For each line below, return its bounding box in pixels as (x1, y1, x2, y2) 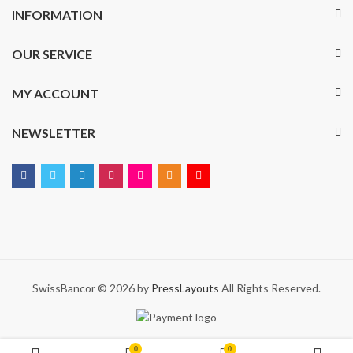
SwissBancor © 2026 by (32, 281, 151, 295)
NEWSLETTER (12, 125, 95, 140)
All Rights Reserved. (219, 281, 321, 295)
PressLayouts (151, 281, 219, 295)
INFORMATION (12, 7, 102, 22)
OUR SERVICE (12, 46, 92, 61)
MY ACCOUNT (12, 86, 98, 101)
